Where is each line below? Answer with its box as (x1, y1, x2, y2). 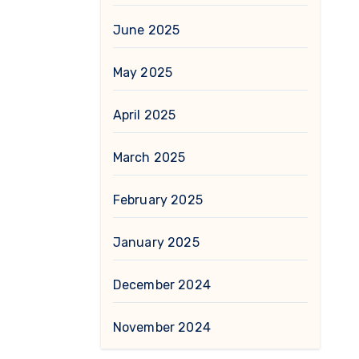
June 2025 (112, 22, 180, 38)
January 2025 (112, 235, 200, 250)
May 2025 (112, 65, 173, 80)
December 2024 (112, 277, 212, 292)
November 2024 (112, 320, 212, 335)
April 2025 (112, 107, 176, 123)
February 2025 (112, 192, 204, 208)
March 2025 (112, 150, 186, 165)
